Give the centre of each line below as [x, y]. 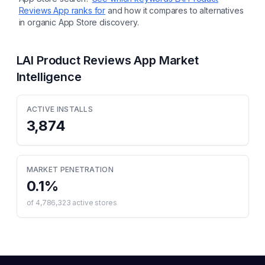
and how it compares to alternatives [176, 10]
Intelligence [49, 77]
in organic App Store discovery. [79, 22]
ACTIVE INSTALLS [59, 109]
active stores [94, 203]
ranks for [87, 10]
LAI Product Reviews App [86, 60]
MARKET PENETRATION [70, 169]
